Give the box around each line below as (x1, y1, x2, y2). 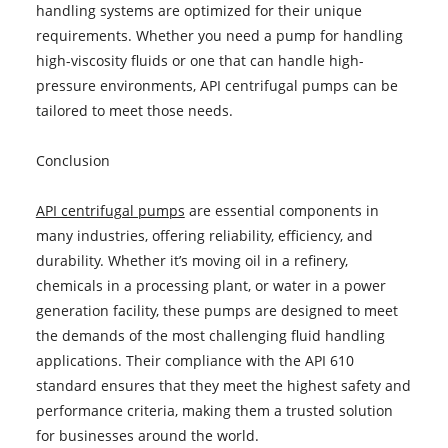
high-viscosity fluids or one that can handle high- (35, 50, 364, 70)
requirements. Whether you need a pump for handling (35, 25, 403, 45)
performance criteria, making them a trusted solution (35, 400, 393, 420)
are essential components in (184, 200, 379, 220)
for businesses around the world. (35, 425, 259, 445)
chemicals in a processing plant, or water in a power (35, 275, 386, 295)
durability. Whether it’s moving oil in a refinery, (35, 250, 348, 270)
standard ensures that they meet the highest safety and (35, 375, 411, 395)
